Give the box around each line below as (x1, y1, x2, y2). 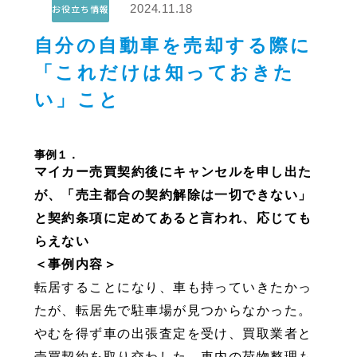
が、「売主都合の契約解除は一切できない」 (33, 186, 312, 202)
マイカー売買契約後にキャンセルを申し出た (33, 163, 312, 178)
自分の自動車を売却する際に (33, 35, 312, 57)
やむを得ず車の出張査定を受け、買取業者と (33, 325, 312, 340)
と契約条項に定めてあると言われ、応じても (33, 210, 312, 225)
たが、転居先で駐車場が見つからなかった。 (33, 302, 312, 317)
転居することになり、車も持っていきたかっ (33, 279, 312, 294)
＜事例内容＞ (33, 256, 118, 271)
